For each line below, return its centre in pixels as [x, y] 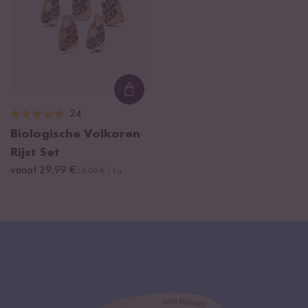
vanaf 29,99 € [43, 171]
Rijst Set [35, 153]
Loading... [159, 97]
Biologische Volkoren [75, 134]
